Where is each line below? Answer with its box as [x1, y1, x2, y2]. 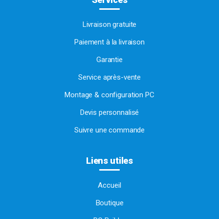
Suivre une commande [74, 126, 145, 135]
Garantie [96, 55, 123, 65]
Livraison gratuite [82, 20, 137, 29]
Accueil [98, 181, 121, 190]
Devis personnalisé [80, 108, 139, 117]
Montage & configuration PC [65, 90, 154, 100]
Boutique [95, 198, 124, 208]
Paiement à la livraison [74, 38, 145, 47]
